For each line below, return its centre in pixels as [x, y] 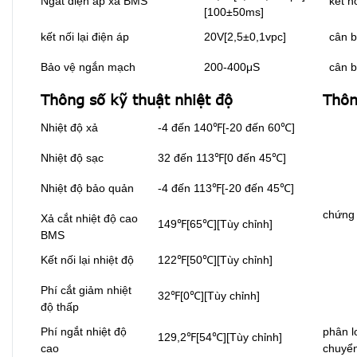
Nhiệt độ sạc [72, 158]
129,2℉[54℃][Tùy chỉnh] [220, 337]
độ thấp [60, 307]
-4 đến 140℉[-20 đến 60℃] [226, 128]
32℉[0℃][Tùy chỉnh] [209, 296]
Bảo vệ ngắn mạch [88, 67]
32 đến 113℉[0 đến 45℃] [222, 158]
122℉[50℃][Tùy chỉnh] [215, 260]
